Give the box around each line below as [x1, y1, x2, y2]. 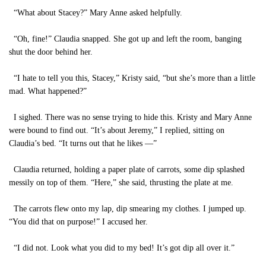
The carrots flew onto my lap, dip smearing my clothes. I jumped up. [9, 204, 246, 213]
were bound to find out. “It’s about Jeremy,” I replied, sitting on [9, 126, 224, 135]
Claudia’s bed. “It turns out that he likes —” [9, 139, 157, 148]
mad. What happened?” [9, 87, 87, 96]
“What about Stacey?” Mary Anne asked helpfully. [9, 8, 182, 17]
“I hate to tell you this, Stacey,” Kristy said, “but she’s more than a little [9, 74, 255, 83]
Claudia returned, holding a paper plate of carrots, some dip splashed [9, 165, 245, 174]
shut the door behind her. [9, 47, 93, 56]
